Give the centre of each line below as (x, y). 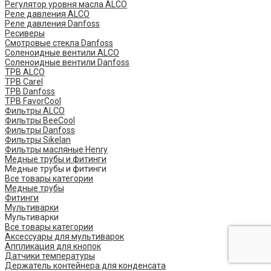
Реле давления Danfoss (52, 23)
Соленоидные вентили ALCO (62, 52)
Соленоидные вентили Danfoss (67, 62)
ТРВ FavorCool (33, 101)
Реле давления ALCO (47, 14)
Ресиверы (25, 33)
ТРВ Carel (24, 81)
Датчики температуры (50, 256)
